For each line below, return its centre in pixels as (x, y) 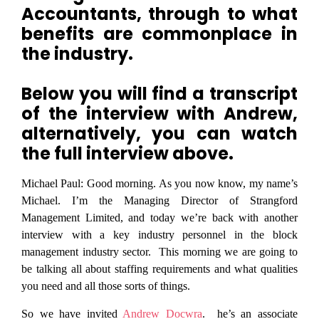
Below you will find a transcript (159, 94)
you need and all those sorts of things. (106, 286)
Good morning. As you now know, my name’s (191, 184)
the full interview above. (127, 154)
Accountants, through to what (159, 14)
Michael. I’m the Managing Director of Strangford (159, 201)
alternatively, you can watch (159, 134)
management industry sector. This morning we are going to (159, 252)
